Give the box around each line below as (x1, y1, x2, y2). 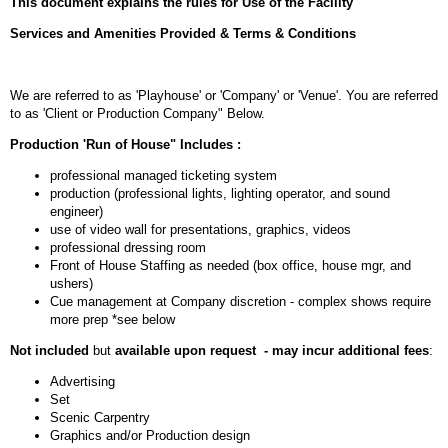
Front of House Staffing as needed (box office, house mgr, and (50, 257, 411, 273)
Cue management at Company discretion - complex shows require (50, 293, 431, 309)
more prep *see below (50, 311, 175, 327)
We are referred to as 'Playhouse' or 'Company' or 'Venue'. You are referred (10, 87, 438, 103)
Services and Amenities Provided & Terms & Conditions (10, 25, 356, 41)
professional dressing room (50, 239, 206, 255)
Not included (10, 342, 89, 358)
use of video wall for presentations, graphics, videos (50, 221, 351, 237)
